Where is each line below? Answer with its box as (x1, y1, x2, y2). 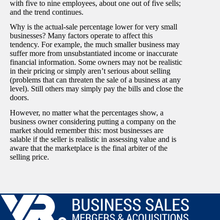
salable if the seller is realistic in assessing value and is (10, 135, 176, 144)
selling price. (10, 153, 49, 162)
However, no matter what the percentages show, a (10, 109, 164, 117)
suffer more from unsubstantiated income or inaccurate (10, 49, 178, 58)
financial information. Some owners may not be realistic (10, 58, 182, 67)
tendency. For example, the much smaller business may (10, 40, 180, 49)
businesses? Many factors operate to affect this (10, 31, 153, 40)
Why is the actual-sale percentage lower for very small (10, 23, 177, 31)
